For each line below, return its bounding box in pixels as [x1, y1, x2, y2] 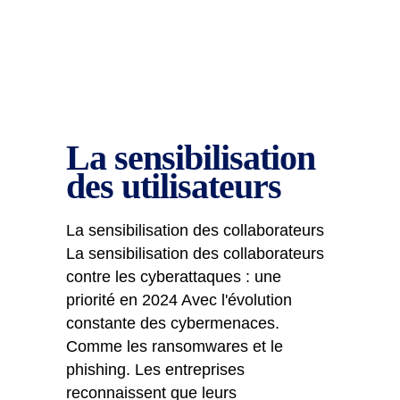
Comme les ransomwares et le [66, 337, 283, 355]
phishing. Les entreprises [66, 361, 245, 379]
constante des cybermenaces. [66, 314, 279, 332]
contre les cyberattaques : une [66, 268, 281, 286]
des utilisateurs [66, 166, 281, 206]
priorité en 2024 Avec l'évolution [66, 291, 292, 309]
